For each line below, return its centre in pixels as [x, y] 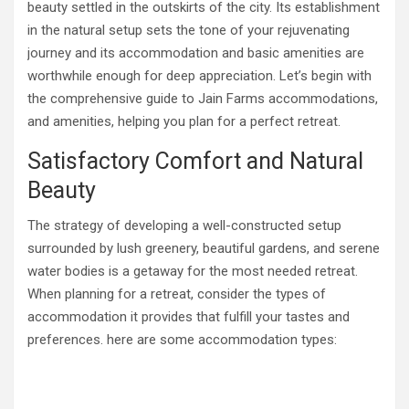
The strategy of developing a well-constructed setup [184, 225]
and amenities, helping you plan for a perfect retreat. [184, 121]
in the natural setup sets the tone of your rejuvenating [189, 30]
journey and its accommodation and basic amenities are [196, 53]
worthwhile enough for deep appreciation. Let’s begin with [199, 76]
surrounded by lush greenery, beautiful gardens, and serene [204, 248]
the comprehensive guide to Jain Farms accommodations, [203, 99]
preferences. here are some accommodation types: [182, 340]
